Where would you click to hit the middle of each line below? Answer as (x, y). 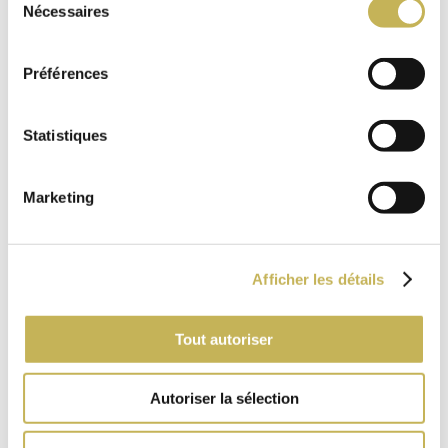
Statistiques (65, 135)
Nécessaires (66, 11)
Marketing (58, 197)
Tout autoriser (224, 339)
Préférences (66, 73)
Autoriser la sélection (224, 398)
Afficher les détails (318, 279)
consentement (54, 39)
